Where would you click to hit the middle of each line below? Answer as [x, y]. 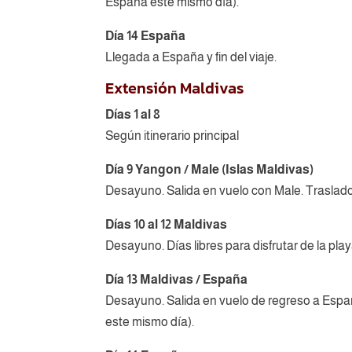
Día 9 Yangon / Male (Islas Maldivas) [210, 169]
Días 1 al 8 [133, 114]
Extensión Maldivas [175, 88]
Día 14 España [146, 35]
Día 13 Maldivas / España [177, 279]
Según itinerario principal [172, 135]
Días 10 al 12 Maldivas [167, 224]
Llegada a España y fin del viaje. [191, 57]
